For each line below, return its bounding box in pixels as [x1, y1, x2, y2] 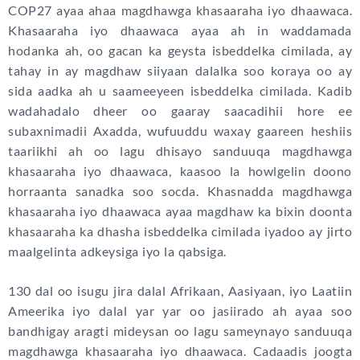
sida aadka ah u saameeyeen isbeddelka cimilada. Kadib [8, 83, 352, 99]
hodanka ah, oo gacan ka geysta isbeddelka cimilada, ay [8, 43, 352, 59]
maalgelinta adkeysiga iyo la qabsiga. [8, 243, 227, 260]
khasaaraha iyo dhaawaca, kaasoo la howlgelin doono [8, 163, 352, 179]
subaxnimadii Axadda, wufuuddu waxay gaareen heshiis [8, 123, 352, 139]
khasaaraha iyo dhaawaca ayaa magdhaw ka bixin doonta [8, 203, 352, 219]
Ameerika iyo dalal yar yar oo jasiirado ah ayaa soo [8, 303, 352, 319]
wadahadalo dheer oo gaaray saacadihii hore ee [8, 103, 352, 119]
